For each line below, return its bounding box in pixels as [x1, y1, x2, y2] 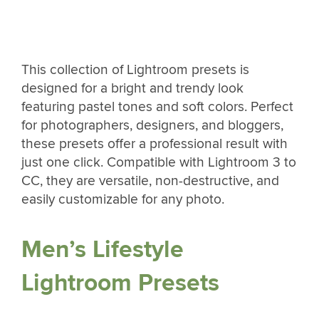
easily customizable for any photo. [21, 191, 224, 208]
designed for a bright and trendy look [21, 80, 244, 97]
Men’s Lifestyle [21, 234, 184, 264]
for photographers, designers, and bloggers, [21, 117, 283, 134]
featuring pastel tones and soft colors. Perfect [21, 98, 293, 115]
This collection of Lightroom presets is [21, 61, 249, 78]
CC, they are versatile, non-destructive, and [21, 172, 279, 189]
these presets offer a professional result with [21, 135, 288, 152]
